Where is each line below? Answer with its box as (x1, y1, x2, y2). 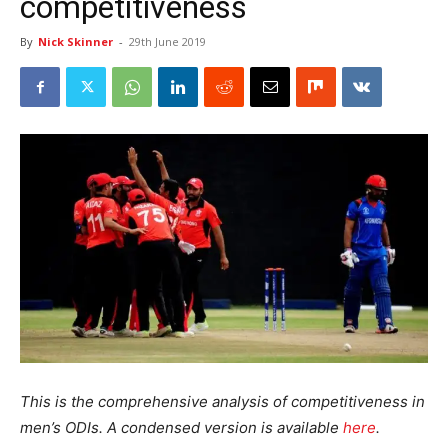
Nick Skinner (38, 33, 113, 49)
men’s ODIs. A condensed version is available (20, 418, 343, 438)
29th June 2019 (129, 33, 206, 49)
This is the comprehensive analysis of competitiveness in (20, 392, 425, 412)
